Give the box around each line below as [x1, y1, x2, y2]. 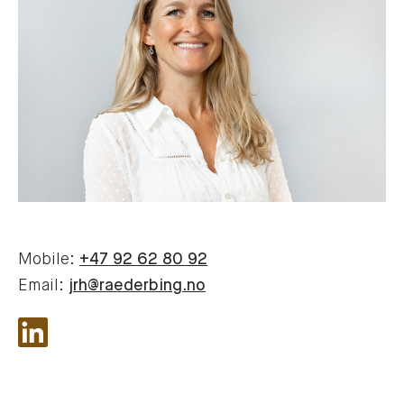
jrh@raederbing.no [69, 277, 206, 294]
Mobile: [18, 251, 79, 268]
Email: [18, 277, 69, 294]
